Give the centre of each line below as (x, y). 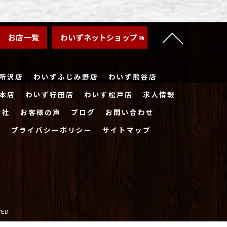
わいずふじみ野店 (66, 77)
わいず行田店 (50, 94)
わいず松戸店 (108, 94)
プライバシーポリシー (52, 130)
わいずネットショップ (99, 37)
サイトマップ (127, 130)
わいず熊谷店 (133, 77)
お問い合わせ (130, 112)
